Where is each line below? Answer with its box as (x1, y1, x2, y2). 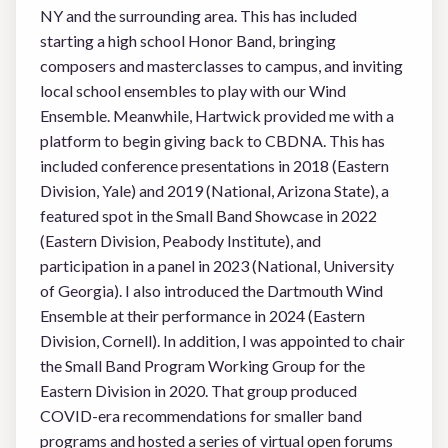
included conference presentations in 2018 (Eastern (40, 156, 389, 175)
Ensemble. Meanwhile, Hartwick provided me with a (40, 106, 394, 125)
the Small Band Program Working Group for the (40, 356, 365, 375)
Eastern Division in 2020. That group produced (40, 381, 357, 400)
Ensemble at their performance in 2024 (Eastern (40, 306, 365, 325)
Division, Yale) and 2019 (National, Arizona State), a (40, 181, 389, 200)
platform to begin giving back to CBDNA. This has (40, 131, 385, 150)
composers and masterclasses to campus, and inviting (40, 56, 403, 75)
